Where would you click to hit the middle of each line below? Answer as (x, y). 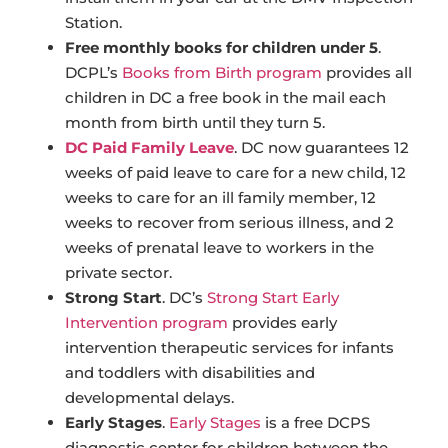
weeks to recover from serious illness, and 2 (229, 223)
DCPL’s (93, 73)
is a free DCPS (315, 423)
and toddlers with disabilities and (190, 373)
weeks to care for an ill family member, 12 (220, 198)
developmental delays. (149, 398)
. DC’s (184, 298)
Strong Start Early (273, 298)
